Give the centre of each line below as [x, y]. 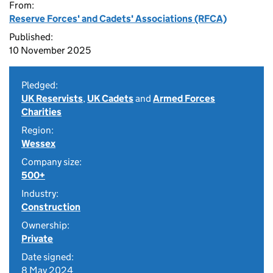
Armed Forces [184, 98]
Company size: [51, 162]
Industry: [40, 193]
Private [37, 239]
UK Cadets [110, 98]
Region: [37, 130]
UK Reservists [52, 98]
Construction [51, 207]
